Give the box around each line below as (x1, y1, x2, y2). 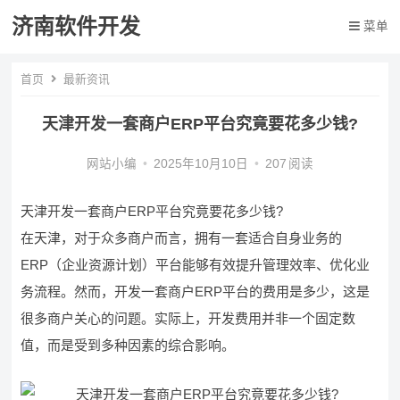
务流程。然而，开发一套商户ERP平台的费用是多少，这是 (21, 284, 371, 299)
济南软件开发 (12, 14, 141, 38)
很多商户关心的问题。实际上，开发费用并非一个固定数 (21, 311, 356, 326)
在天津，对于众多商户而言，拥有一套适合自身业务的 (21, 230, 343, 246)
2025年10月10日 (153, 157, 248, 171)
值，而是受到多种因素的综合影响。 (21, 337, 236, 353)
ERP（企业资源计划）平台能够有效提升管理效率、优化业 (21, 257, 371, 272)
